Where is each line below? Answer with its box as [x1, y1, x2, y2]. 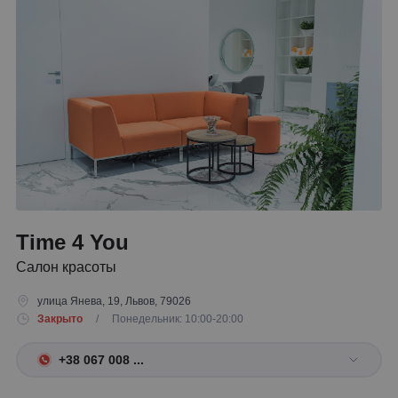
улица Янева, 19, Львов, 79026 [37, 295, 191, 307]
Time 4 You [16, 230, 129, 254]
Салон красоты [16, 259, 116, 275]
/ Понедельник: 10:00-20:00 [85, 313, 243, 325]
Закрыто [37, 313, 83, 325]
